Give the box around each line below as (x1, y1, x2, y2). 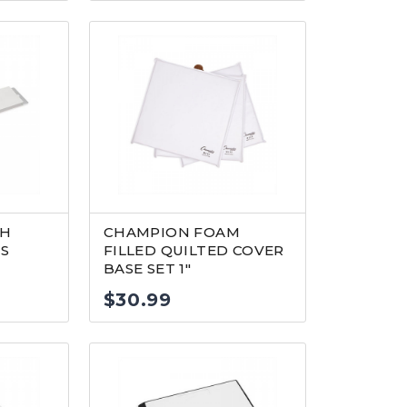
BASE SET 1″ (103, 260, 192, 277)
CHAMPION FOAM (103, 223, 241, 241)
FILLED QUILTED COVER (103, 242, 284, 259)
